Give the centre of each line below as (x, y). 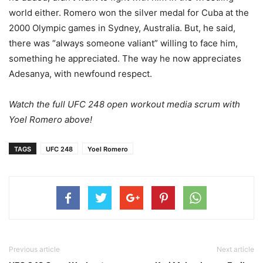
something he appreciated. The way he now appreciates (125, 58)
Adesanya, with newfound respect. (80, 74)
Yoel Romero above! (50, 119)
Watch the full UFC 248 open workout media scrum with (124, 104)
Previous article (34, 249)
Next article (235, 249)
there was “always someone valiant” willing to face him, (123, 43)
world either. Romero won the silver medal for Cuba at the (129, 13)
